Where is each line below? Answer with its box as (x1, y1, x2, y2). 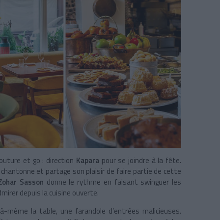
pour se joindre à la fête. (101, 155, 182, 166)
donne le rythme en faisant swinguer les (44, 176, 182, 188)
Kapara (76, 155, 102, 166)
